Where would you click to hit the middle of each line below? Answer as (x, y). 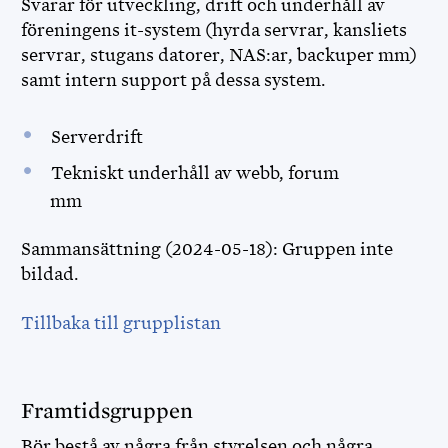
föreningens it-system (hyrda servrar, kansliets (214, 30)
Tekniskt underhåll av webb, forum (194, 173)
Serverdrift (98, 137)
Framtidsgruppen (109, 411)
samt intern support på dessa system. (175, 80)
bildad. (50, 274)
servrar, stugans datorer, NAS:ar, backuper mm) (219, 55)
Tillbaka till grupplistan (121, 323)
